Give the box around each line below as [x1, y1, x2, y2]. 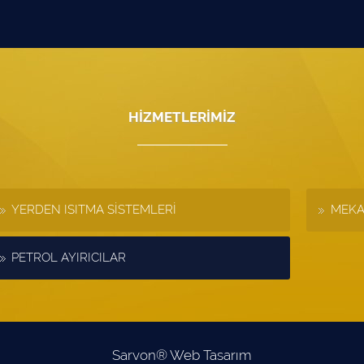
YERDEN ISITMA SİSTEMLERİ [11, 201, 177, 217]
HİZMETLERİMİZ [128, 108, 236, 125]
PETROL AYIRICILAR [11, 249, 127, 265]
